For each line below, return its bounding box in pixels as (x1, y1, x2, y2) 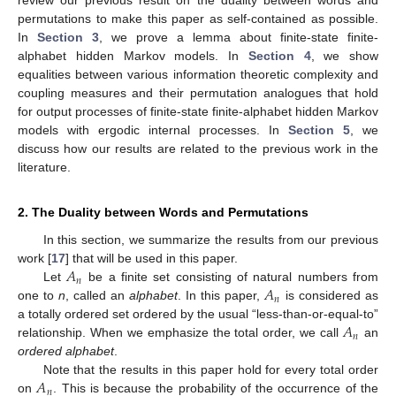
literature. (18, 160, 71, 175)
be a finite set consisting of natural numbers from (83, 270, 378, 285)
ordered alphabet (18, 344, 114, 359)
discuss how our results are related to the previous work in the (18, 141, 378, 156)
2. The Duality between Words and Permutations (18, 205, 308, 220)
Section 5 (288, 123, 350, 138)
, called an (65, 288, 129, 303)
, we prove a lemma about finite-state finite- (99, 30, 378, 45)
